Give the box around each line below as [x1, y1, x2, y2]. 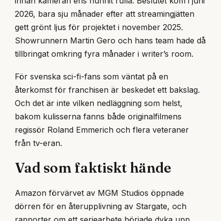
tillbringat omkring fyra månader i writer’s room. [15, 49, 193, 59]
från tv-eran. [15, 138, 62, 148]
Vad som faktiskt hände [15, 159, 171, 177]
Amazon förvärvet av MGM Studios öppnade [15, 188, 184, 198]
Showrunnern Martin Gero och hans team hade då [15, 36, 206, 46]
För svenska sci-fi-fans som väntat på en [15, 72, 168, 82]
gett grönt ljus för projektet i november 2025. [15, 22, 183, 33]
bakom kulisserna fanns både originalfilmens [15, 111, 182, 122]
